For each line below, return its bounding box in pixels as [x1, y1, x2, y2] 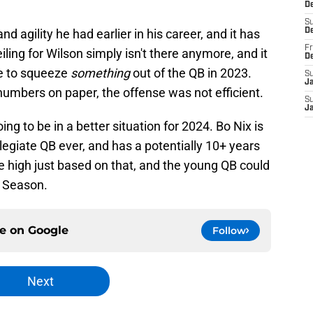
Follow [212, 224, 246, 238]
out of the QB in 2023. [133, 66, 252, 81]
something [71, 66, 133, 81]
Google [28, 224, 68, 238]
